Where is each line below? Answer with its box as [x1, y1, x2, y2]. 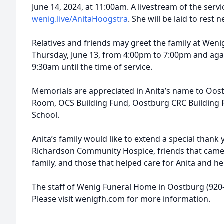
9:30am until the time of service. [32, 61, 152, 72]
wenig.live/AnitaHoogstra [32, 13, 128, 24]
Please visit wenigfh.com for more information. [32, 193, 210, 204]
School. [32, 109, 59, 120]
